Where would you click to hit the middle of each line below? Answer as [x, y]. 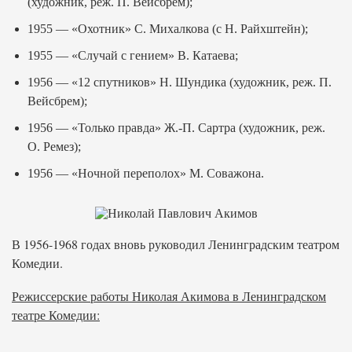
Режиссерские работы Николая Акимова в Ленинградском [169, 296]
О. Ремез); [54, 147]
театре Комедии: [56, 315]
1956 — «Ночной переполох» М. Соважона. [146, 173]
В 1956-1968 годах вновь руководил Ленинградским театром [176, 244]
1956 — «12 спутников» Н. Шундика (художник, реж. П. [180, 82]
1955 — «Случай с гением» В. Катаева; [133, 55]
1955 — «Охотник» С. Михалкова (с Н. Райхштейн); [168, 29]
